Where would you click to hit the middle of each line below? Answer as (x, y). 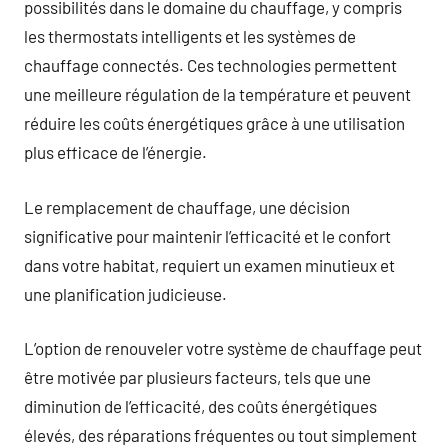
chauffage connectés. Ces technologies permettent (210, 65)
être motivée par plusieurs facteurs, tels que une (197, 377)
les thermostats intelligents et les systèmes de (190, 36)
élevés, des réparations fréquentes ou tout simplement (220, 435)
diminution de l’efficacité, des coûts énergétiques (200, 406)
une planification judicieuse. (125, 293)
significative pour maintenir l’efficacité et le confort (207, 235)
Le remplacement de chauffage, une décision (187, 206)
